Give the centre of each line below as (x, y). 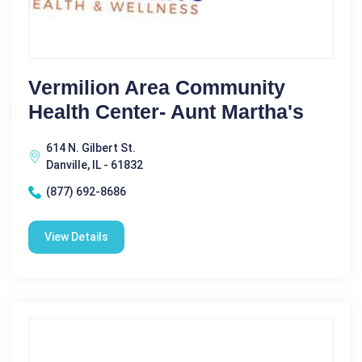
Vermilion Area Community (157, 87)
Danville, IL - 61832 (95, 165)
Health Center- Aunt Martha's (166, 112)
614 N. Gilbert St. (91, 148)
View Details (76, 237)
